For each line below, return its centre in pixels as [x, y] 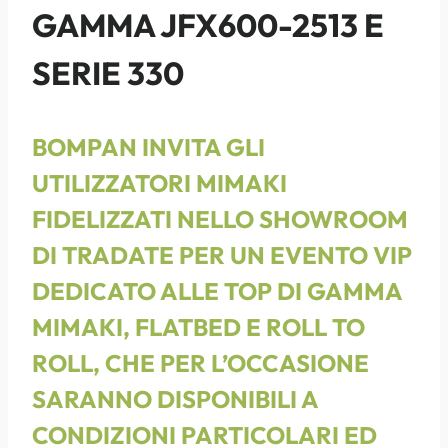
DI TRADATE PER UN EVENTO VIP [222, 254]
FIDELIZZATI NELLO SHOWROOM [220, 218]
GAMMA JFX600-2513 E [208, 24]
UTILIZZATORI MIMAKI [159, 182]
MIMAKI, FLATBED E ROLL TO [198, 326]
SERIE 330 [108, 72]
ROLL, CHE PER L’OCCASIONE [200, 362]
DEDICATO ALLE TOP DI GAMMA [217, 290]
